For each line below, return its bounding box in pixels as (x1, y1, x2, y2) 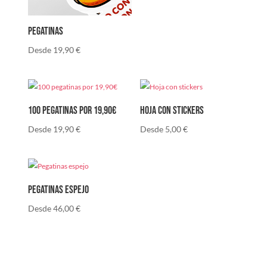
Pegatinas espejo (27, 183, 89, 196)
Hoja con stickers (140, 104, 204, 117)
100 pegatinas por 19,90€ (27, 104, 116, 117)
